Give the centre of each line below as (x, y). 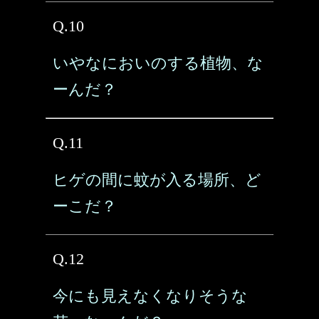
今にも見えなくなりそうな (150, 296)
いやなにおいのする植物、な (158, 63)
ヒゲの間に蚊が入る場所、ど (157, 180)
